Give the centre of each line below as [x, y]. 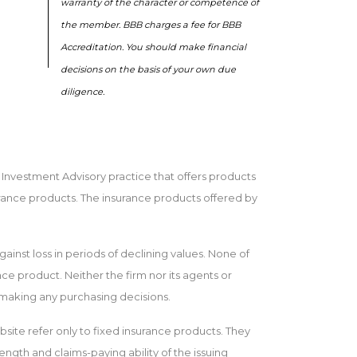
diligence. [82, 92]
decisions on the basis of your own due [148, 69]
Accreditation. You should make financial [153, 47]
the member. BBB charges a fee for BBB [151, 25]
